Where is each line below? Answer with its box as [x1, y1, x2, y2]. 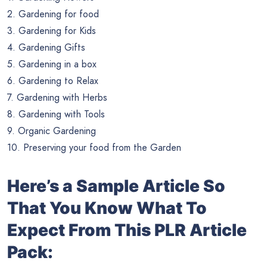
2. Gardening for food [7, 7, 99, 21]
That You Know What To [7, 198, 207, 219]
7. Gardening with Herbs [7, 91, 107, 105]
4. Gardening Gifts [7, 41, 85, 55]
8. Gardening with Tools [7, 107, 105, 122]
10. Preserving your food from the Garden [7, 141, 181, 155]
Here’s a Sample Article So [7, 176, 225, 197]
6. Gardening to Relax [7, 74, 98, 88]
